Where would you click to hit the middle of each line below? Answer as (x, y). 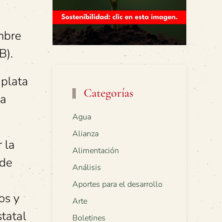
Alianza (85, 134)
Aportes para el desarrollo (117, 185)
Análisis (87, 168)
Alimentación (96, 151)
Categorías (107, 93)
